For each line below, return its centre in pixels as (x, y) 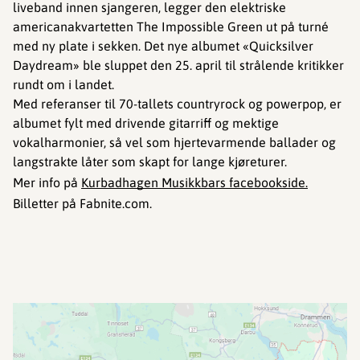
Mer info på (47, 182)
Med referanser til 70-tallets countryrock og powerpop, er (177, 104)
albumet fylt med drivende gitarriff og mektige (146, 123)
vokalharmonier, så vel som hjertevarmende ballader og (174, 142)
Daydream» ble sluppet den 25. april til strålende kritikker (178, 65)
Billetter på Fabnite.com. (82, 203)
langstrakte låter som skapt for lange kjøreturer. (150, 162)
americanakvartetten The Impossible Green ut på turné (171, 27)
